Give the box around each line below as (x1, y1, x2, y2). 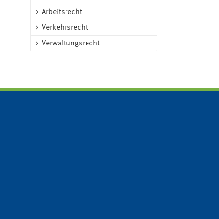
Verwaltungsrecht (42, 40, 100, 47)
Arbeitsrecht (42, 8, 83, 16)
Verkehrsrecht (42, 24, 88, 32)
